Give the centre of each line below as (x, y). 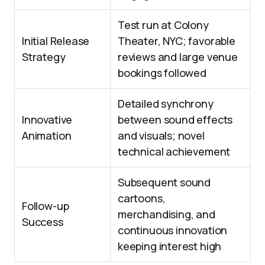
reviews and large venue (178, 57)
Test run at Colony (163, 25)
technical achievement (174, 152)
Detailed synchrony (166, 104)
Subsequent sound (164, 182)
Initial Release (56, 41)
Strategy (44, 57)
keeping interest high (170, 246)
